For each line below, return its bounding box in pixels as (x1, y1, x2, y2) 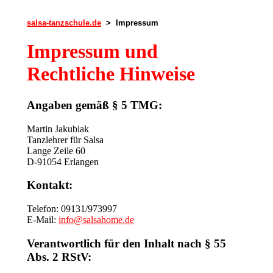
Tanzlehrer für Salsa (27, 134, 104, 145)
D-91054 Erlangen (27, 156, 99, 167)
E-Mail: (27, 214, 58, 225)
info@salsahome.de (58, 214, 134, 225)
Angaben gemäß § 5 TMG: (27, 98, 162, 112)
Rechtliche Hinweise (27, 63, 195, 85)
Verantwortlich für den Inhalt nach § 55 (27, 236, 226, 250)
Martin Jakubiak (27, 123, 89, 134)
